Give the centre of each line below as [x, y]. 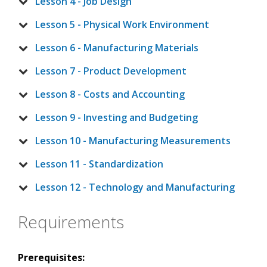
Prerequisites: [51, 258]
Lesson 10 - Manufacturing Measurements [133, 141]
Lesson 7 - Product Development [111, 71]
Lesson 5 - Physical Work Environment [122, 25]
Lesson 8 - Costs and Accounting [110, 94]
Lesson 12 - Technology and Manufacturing [135, 187]
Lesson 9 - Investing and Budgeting [117, 118]
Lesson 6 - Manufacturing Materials [117, 48]
